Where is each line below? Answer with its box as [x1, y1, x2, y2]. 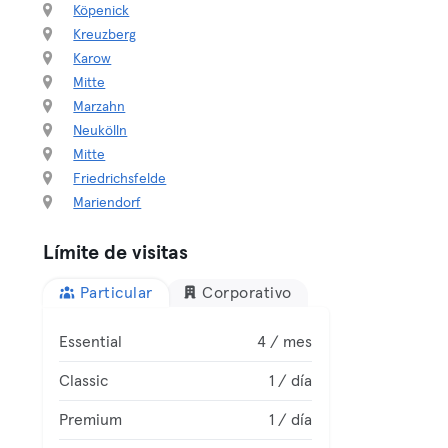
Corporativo [202, 285, 292, 301]
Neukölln [73, 124, 128, 138]
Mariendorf [73, 196, 142, 210]
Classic [59, 373, 109, 389]
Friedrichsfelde [73, 172, 167, 186]
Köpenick [73, 4, 130, 18]
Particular [79, 285, 153, 301]
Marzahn [73, 100, 126, 114]
